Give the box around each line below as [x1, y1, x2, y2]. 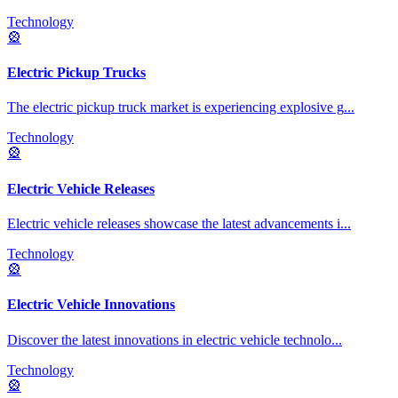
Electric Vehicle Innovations [7, 297, 175, 313]
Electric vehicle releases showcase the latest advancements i [7, 215, 340, 231]
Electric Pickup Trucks [7, 65, 146, 81]
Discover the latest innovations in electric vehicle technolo [7, 331, 331, 347]
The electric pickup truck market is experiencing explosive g [7, 99, 344, 115]
